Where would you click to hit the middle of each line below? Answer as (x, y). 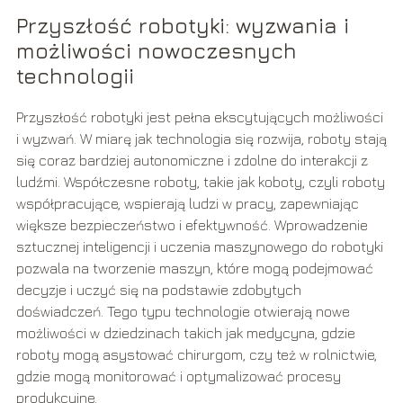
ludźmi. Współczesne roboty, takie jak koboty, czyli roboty (200, 182)
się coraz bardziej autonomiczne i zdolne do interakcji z (192, 161)
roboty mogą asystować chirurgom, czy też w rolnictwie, (196, 355)
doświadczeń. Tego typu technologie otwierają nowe (183, 312)
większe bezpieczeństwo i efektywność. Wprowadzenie (192, 225)
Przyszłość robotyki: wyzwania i (182, 26)
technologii (75, 76)
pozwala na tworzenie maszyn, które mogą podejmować (194, 269)
